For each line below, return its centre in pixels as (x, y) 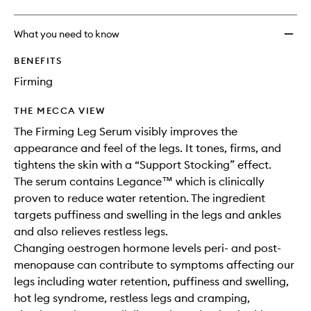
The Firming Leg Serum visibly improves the (126, 131)
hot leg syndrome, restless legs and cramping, (132, 298)
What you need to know (67, 34)
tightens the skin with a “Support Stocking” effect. (143, 165)
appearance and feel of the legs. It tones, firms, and (148, 148)
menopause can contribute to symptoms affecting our (154, 264)
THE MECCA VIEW (59, 110)
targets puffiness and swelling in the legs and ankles (148, 215)
